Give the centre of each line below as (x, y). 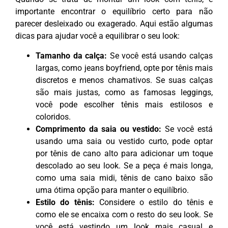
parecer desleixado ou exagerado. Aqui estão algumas (114, 24)
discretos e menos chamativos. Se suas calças (124, 80)
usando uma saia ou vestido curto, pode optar (124, 141)
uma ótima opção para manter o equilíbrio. (112, 190)
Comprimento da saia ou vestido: (99, 129)
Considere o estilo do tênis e (153, 202)
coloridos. (53, 117)
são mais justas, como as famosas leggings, (124, 92)
